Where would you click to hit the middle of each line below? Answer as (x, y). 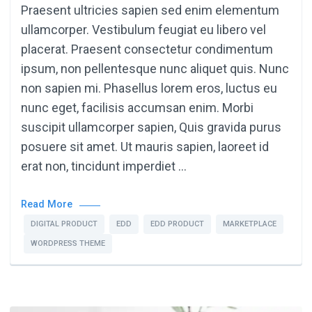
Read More (47, 205)
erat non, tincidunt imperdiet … (104, 166)
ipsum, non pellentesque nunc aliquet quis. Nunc (155, 69)
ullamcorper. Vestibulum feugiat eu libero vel (143, 30)
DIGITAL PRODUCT (64, 224)
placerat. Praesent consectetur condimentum (147, 49)
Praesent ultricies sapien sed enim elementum (150, 10)
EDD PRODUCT (177, 224)
